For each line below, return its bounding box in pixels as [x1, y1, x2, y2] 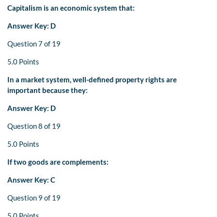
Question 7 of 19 [7, 39, 61, 48]
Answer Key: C [7, 175, 55, 185]
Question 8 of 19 [7, 122, 61, 131]
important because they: [7, 86, 88, 95]
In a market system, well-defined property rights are [7, 75, 177, 84]
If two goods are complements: [7, 157, 108, 167]
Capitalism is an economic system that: [7, 3, 135, 13]
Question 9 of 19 [7, 193, 61, 202]
